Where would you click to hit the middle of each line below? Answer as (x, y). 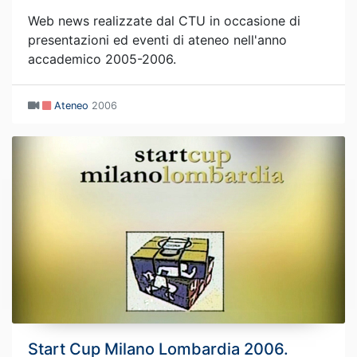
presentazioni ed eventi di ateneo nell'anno (157, 39)
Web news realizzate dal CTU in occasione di (164, 20)
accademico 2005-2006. (102, 59)
